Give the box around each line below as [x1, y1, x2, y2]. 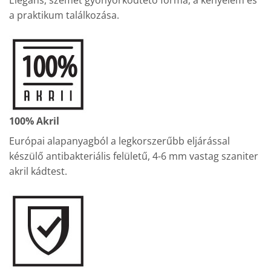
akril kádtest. [9, 165, 67, 178]
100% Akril [9, 114, 59, 128]
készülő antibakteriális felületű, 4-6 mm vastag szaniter [9, 149, 258, 163]
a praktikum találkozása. [9, 8, 119, 22]
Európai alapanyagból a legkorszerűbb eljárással [9, 134, 230, 148]
